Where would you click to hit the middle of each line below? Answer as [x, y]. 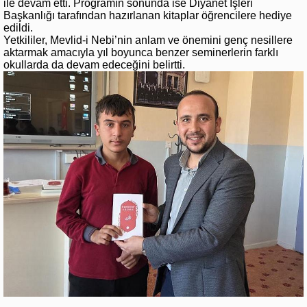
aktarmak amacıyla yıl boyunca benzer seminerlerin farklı [141, 53]
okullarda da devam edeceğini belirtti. [94, 65]
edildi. [18, 28]
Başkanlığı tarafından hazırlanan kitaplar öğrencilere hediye [148, 16]
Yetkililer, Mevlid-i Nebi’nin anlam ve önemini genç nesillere [148, 40]
